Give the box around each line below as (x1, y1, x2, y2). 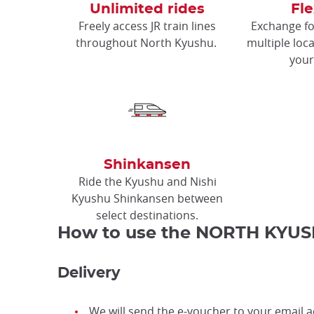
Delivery (57, 265, 121, 280)
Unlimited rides (90, 1, 205, 16)
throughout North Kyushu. (75, 34, 219, 50)
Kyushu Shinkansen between (71, 190, 223, 206)
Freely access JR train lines (78, 18, 216, 34)
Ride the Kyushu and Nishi (78, 173, 217, 189)
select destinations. (96, 207, 198, 223)
